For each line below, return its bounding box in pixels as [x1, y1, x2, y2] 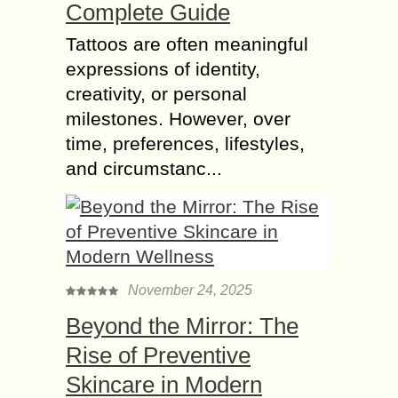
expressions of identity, [66, 58, 260, 79]
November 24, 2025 [128, 282, 252, 298]
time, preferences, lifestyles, [66, 132, 305, 154]
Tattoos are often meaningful [66, 33, 308, 54]
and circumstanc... [66, 157, 222, 179]
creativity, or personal [66, 83, 247, 104]
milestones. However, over [66, 107, 291, 129]
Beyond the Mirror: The [66, 312, 298, 339]
